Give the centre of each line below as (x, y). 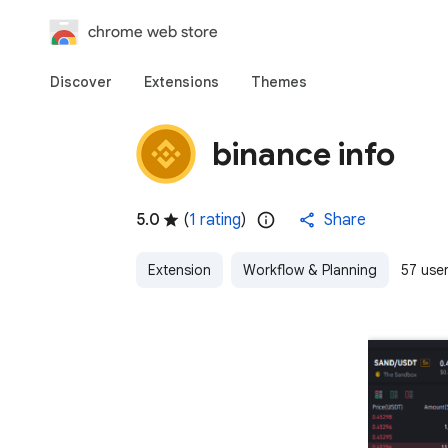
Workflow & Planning (310, 270)
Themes (279, 82)
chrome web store (153, 31)
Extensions (181, 82)
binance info (303, 153)
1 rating (215, 220)
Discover (81, 82)
